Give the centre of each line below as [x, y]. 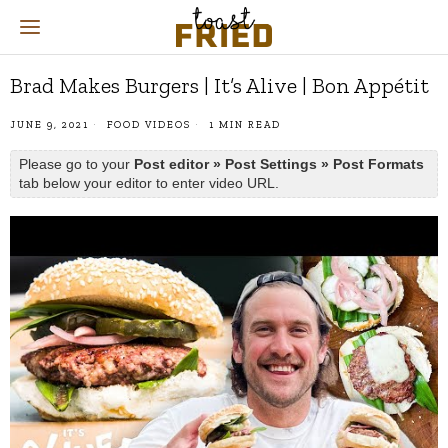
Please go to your [76, 164]
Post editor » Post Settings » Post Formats [279, 164]
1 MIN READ [243, 125]
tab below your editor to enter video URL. [149, 183]
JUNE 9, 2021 [49, 125]
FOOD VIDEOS [149, 125]
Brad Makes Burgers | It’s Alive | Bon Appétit [219, 85]
